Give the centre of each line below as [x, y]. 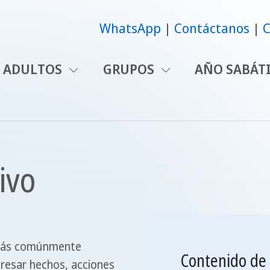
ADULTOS [34, 69]
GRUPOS [130, 69]
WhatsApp [130, 28]
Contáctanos [212, 28]
